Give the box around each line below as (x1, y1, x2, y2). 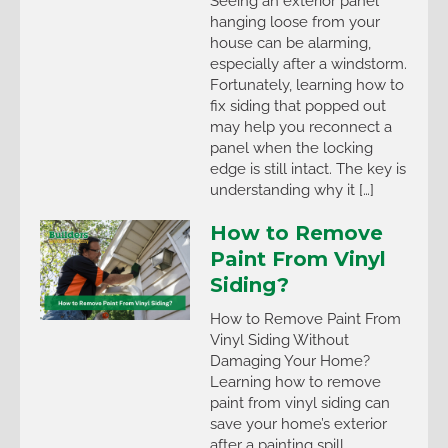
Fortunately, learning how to (210, 75, 404, 93)
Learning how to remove (210, 372, 381, 390)
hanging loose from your (210, 12, 380, 30)
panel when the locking (210, 138, 373, 156)
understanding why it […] (210, 180, 374, 198)
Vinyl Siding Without (210, 330, 349, 348)
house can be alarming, (210, 33, 371, 51)
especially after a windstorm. (210, 54, 407, 72)
